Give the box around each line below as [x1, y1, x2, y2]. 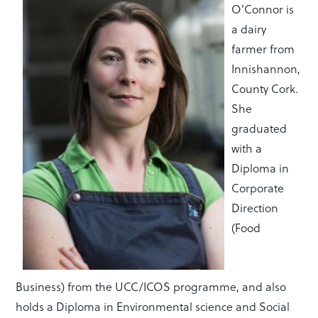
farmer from [231, 40, 295, 57]
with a [231, 139, 263, 156]
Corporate [231, 179, 285, 196]
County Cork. [231, 79, 299, 97]
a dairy [231, 20, 267, 37]
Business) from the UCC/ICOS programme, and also [16, 278, 287, 295]
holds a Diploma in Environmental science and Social [16, 298, 290, 315]
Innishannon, [231, 60, 301, 77]
